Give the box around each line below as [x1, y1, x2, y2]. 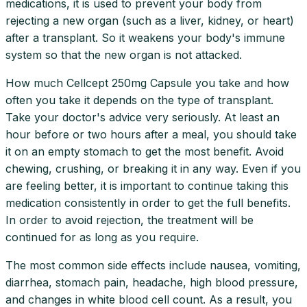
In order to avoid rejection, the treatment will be [5, 212, 254, 227]
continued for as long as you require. [5, 230, 199, 244]
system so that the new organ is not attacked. [5, 47, 242, 62]
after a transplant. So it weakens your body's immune [5, 30, 285, 45]
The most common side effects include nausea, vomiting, [5, 258, 301, 272]
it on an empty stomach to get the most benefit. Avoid [5, 144, 284, 158]
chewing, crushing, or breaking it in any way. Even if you [5, 161, 301, 175]
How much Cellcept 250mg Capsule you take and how [5, 75, 289, 90]
